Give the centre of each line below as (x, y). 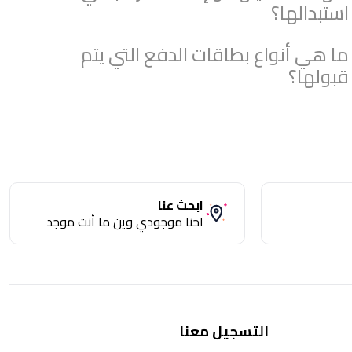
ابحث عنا (181, 205)
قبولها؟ (319, 77)
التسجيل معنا (224, 331)
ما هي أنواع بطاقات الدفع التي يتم (215, 55)
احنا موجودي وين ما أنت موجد (125, 222)
